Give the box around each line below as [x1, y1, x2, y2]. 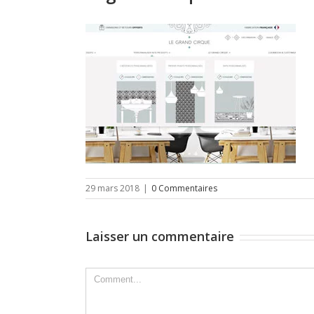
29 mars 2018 [86, 182, 139, 194]
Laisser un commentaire [86, 228, 234, 245]
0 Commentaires [151, 182, 217, 194]
